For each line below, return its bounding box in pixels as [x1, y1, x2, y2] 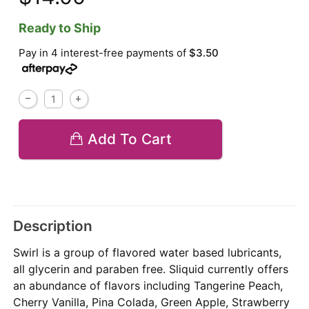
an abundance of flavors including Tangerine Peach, [13, 279, 283, 293]
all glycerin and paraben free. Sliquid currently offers [13, 262, 289, 277]
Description [13, 217, 93, 235]
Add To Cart [88, 130, 172, 148]
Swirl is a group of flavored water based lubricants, [13, 246, 282, 260]
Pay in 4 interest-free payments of [19, 46, 190, 60]
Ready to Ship [19, 20, 101, 35]
